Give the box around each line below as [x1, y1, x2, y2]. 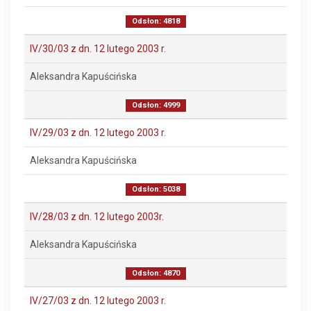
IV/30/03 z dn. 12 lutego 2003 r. [30, 43, 166, 54]
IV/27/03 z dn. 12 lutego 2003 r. [30, 295, 166, 306]
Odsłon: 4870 [131, 269, 180, 278]
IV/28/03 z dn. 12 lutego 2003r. [30, 211, 164, 222]
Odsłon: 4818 [131, 17, 180, 26]
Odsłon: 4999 [131, 101, 180, 110]
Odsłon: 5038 [131, 185, 180, 194]
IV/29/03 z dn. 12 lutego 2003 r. [30, 127, 166, 138]
